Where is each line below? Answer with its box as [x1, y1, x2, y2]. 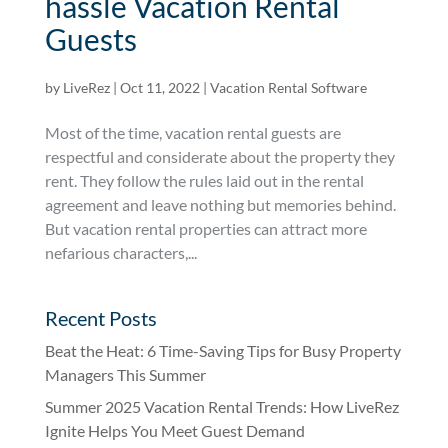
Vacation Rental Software [209, 79, 367, 97]
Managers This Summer [44, 365, 206, 385]
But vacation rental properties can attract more [44, 219, 367, 239]
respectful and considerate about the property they [44, 147, 395, 167]
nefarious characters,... [44, 243, 197, 263]
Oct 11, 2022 [119, 79, 200, 97]
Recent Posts [44, 306, 157, 331]
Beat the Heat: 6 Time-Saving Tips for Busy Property [44, 341, 401, 361]
